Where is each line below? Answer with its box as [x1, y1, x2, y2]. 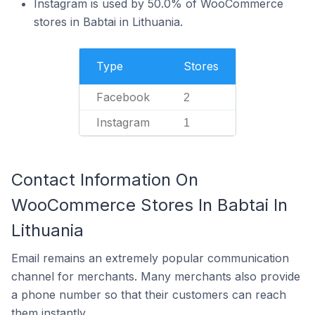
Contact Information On [11, 169, 198, 190]
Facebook [96, 90, 150, 104]
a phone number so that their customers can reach [11, 288, 286, 302]
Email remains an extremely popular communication [11, 251, 289, 265]
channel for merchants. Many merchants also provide [11, 269, 300, 283]
